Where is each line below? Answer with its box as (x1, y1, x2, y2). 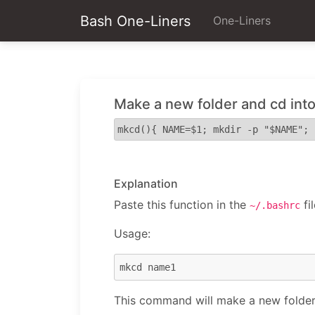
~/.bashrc (250, 200, 300, 211)
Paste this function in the (114, 198, 250, 212)
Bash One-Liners (80, 12, 191, 30)
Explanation (114, 176, 178, 191)
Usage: (114, 226, 150, 240)
